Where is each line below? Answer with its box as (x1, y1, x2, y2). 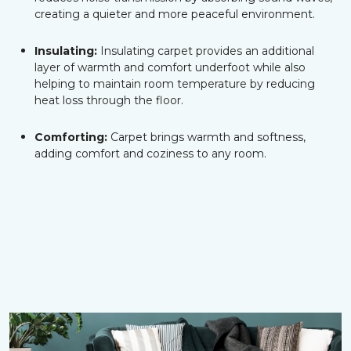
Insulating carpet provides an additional (97, 44, 314, 58)
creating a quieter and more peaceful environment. (34, 7, 315, 21)
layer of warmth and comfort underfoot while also (34, 60, 306, 74)
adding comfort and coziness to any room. (34, 147, 266, 161)
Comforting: (34, 130, 107, 144)
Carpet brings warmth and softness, (107, 130, 306, 144)
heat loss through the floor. (34, 93, 183, 107)
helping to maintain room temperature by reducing (34, 77, 315, 91)
